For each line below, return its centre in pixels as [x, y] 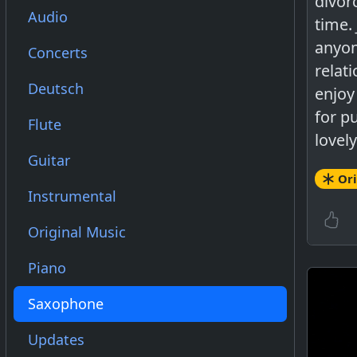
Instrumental [72, 196]
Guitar [49, 160]
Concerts [58, 53]
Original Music [77, 232]
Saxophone [66, 304]
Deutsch [56, 88]
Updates [56, 339]
